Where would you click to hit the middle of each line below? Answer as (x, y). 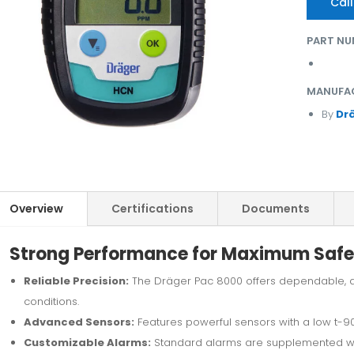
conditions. (51, 301)
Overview (36, 208)
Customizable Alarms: (87, 342)
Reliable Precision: (76, 281)
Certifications (152, 208)
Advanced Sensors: (79, 322)
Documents (275, 208)
